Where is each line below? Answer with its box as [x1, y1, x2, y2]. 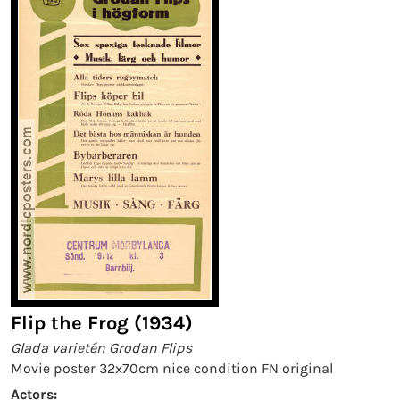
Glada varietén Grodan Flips [11, 339, 192, 356]
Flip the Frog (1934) [11, 312, 193, 335]
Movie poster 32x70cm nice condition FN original [11, 360, 333, 377]
